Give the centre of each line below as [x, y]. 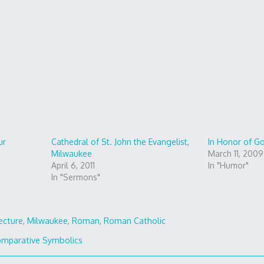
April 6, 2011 [73, 166]
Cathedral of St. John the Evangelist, [120, 142]
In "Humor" [228, 166]
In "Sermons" [75, 177]
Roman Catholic [135, 221]
